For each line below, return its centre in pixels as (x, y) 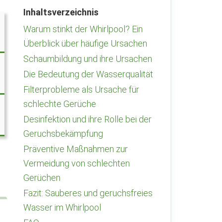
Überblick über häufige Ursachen (85, 43)
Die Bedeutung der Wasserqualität (88, 74)
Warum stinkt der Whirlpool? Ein (83, 29)
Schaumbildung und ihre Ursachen (88, 59)
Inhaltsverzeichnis (61, 12)
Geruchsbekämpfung (63, 134)
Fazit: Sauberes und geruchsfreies (88, 193)
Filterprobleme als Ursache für (81, 89)
